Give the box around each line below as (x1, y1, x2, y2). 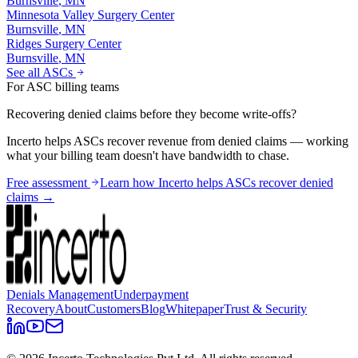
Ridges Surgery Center (6, 37, 121, 51)
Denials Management (6, 288, 113, 302)
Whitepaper (165, 302, 224, 316)
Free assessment (6, 176, 90, 190)
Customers (87, 302, 141, 316)
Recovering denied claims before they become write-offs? (6, 107, 296, 121)
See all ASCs (6, 66, 76, 80)
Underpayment (113, 288, 189, 302)
